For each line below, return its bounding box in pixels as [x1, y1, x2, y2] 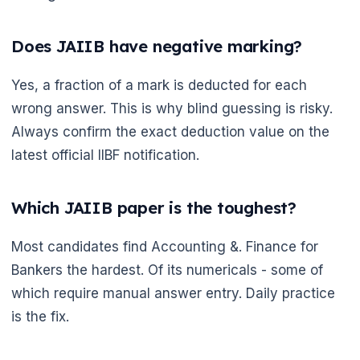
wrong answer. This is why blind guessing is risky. [11, 100, 333, 117]
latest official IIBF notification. [11, 147, 199, 164]
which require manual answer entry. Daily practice [11, 284, 335, 301]
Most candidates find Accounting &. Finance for [11, 238, 318, 255]
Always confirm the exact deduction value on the [11, 124, 329, 141]
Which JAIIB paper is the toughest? [11, 197, 297, 218]
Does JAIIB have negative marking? [11, 36, 303, 57]
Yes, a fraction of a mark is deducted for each [11, 77, 307, 94]
